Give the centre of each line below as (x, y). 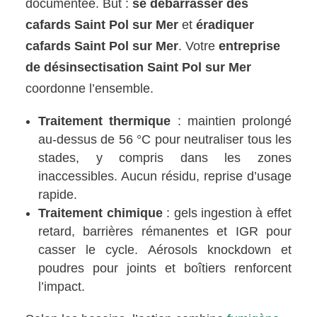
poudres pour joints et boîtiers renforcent (165, 269)
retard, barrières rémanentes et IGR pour (165, 232)
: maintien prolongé (231, 121)
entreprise (250, 46)
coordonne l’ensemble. (90, 89)
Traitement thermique (105, 121)
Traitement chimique (100, 213)
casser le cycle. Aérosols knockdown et (165, 250)
